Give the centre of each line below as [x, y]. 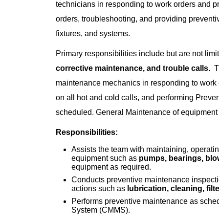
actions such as [99, 189]
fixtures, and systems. [93, 33]
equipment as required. [112, 167]
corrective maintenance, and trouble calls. [133, 68]
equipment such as [105, 158]
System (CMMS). [101, 210]
